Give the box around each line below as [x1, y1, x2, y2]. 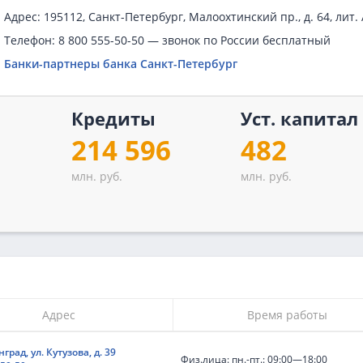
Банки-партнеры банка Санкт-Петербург [4, 56, 238, 71]
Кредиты [70, 106, 156, 130]
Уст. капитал [241, 106, 359, 130]
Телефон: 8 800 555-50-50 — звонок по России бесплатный [4, 32, 331, 48]
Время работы [247, 307, 327, 322]
